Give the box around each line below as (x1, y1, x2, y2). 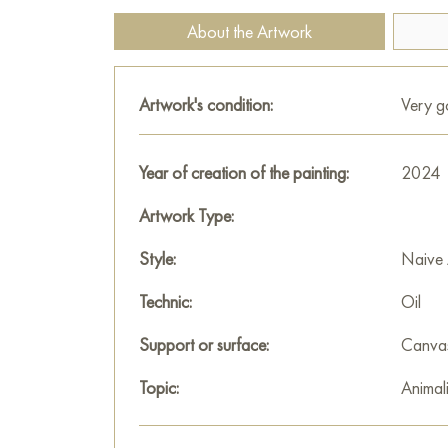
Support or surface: (139, 333, 269, 356)
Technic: (139, 290, 192, 313)
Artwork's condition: (139, 93, 273, 116)
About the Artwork (187, 20, 312, 43)
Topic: (139, 376, 179, 399)
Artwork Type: (139, 204, 234, 227)
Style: (139, 247, 176, 270)
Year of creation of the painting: (139, 161, 349, 184)
